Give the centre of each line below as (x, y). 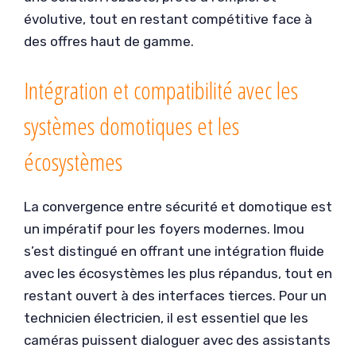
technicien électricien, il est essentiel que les (166, 318)
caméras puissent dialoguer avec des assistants (177, 340)
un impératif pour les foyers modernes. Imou (164, 229)
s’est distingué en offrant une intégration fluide (174, 251)
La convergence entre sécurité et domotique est (178, 207)
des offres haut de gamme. (109, 41)
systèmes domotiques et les (132, 126)
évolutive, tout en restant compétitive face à (168, 19)
